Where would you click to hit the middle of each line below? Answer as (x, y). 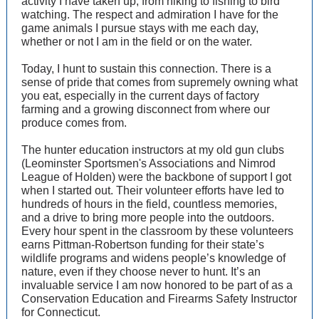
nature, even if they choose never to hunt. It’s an (141, 272)
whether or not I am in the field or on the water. (137, 42)
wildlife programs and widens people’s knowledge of (153, 258)
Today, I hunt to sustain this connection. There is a (146, 69)
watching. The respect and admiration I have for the (150, 15)
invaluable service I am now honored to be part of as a (157, 285)
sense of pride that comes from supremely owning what (159, 82)
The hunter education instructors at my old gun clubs (153, 150)
